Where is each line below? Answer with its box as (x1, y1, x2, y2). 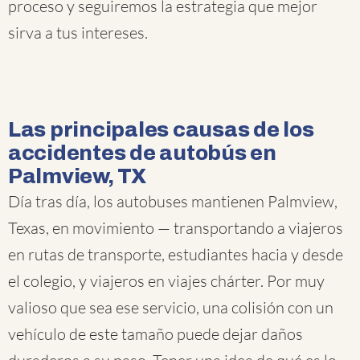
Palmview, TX (8, 165, 146, 187)
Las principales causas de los (8, 118, 314, 141)
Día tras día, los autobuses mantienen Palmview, (8, 191, 337, 211)
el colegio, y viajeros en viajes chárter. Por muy (8, 271, 325, 291)
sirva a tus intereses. (8, 22, 148, 43)
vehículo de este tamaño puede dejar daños (8, 324, 303, 344)
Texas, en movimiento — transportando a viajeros (8, 218, 343, 238)
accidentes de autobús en (8, 141, 276, 164)
